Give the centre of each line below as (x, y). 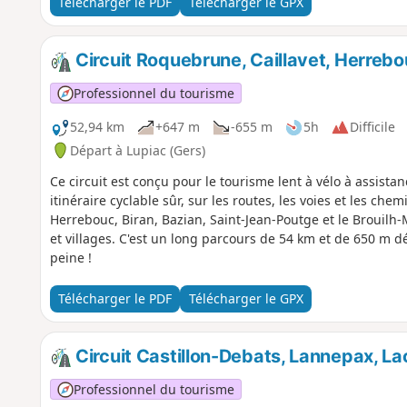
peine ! (70, 257)
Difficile (372, 127)
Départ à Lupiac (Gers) (137, 150)
